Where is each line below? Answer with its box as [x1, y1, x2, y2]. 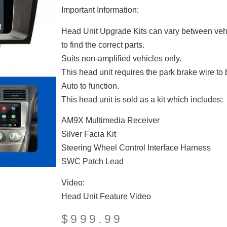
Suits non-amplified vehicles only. [61, 54, 181, 63]
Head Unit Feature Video [61, 192, 151, 201]
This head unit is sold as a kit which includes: [61, 95, 223, 104]
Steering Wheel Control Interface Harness [61, 143, 211, 153]
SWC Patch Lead [61, 157, 124, 166]
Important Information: [61, 6, 139, 15]
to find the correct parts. [61, 40, 144, 49]
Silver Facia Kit [61, 130, 116, 139]
